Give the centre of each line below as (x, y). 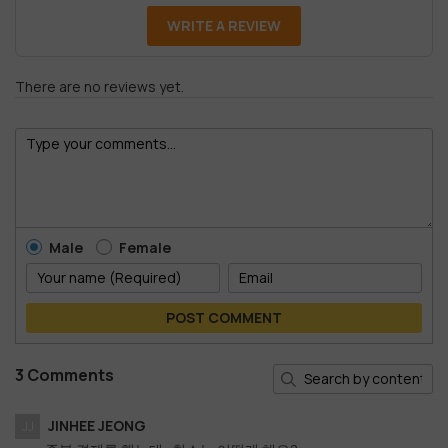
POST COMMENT (224, 317)
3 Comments (64, 374)
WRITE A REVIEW (224, 25)
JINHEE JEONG (97, 425)
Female (145, 247)
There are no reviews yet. (99, 86)
